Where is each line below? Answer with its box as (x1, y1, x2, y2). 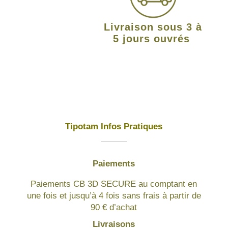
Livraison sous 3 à (104, 21, 203, 33)
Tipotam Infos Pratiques (65, 121, 163, 131)
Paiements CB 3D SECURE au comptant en (31, 179, 197, 189)
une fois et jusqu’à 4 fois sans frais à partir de (26, 190, 201, 201)
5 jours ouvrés (112, 33, 193, 44)
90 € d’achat (91, 202, 137, 212)
